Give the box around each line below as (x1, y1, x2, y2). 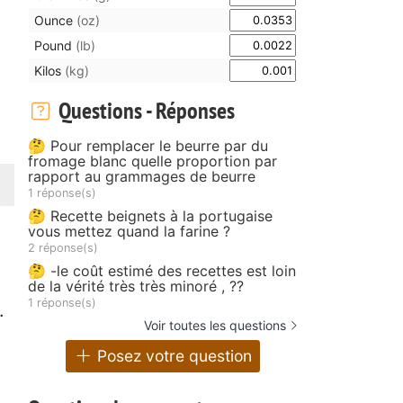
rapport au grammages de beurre (28, 166, 255, 185)
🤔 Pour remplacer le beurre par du (28, 136, 268, 155)
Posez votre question (93, 346, 253, 366)
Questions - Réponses (53, 94, 235, 125)
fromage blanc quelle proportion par (28, 151, 277, 170)
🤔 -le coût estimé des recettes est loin (28, 261, 296, 280)
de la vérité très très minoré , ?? (28, 276, 244, 295)
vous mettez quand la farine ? (28, 221, 230, 240)
